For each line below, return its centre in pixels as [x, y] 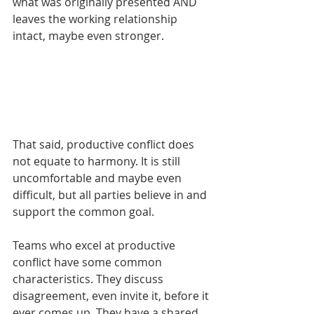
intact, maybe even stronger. [90, 35]
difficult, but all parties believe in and [111, 194]
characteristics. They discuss [89, 279]
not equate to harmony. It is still [98, 161]
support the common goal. [85, 211]
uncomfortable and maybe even [98, 178]
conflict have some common [89, 262]
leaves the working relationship [96, 19]
